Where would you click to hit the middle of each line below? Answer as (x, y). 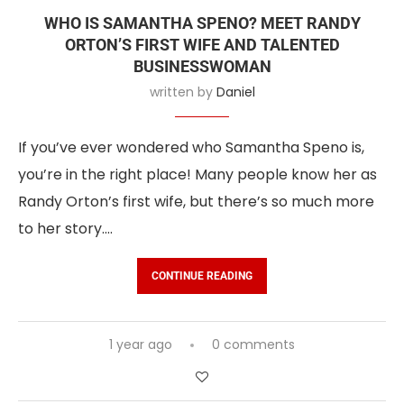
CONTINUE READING (202, 275)
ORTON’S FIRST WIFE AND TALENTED (202, 44)
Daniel (235, 92)
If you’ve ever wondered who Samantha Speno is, (191, 147)
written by (183, 92)
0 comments (253, 344)
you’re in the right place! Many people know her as (197, 174)
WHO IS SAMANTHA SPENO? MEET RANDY (202, 23)
